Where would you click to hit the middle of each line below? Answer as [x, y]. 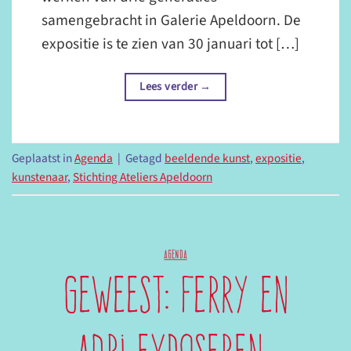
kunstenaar [40, 177]
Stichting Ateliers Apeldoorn [143, 177]
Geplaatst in [43, 159]
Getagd [145, 159]
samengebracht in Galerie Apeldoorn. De [172, 21]
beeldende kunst [207, 159]
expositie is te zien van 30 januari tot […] [171, 44]
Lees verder [170, 87]
